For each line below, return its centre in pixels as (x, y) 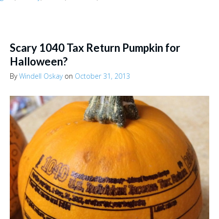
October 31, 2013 (102, 76)
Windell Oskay (41, 76)
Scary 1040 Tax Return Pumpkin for (95, 48)
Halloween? (39, 62)
